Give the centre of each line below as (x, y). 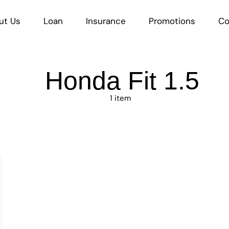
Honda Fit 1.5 (122, 81)
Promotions (172, 21)
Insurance (106, 21)
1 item (120, 98)
